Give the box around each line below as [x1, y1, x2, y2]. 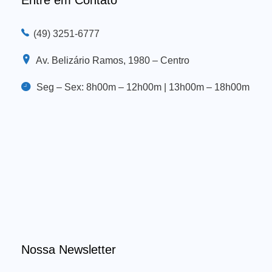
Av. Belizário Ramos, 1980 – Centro [36, 55, 189, 66]
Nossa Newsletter [21, 242, 116, 256]
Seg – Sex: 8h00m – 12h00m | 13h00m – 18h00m [36, 81, 250, 92]
